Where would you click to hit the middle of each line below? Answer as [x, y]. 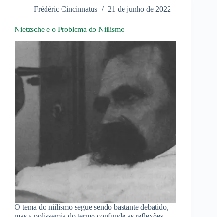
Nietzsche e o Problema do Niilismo [70, 30]
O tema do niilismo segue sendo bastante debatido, [92, 207]
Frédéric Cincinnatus [66, 9]
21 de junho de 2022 [139, 9]
